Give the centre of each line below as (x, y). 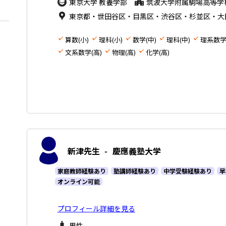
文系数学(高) (83, 52)
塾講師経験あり (134, 171)
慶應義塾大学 (136, 151)
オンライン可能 (78, 182)
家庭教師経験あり (81, 171)
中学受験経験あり (187, 171)
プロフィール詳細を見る (96, 209)
